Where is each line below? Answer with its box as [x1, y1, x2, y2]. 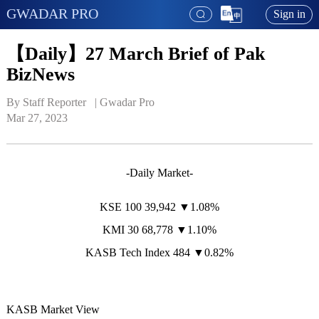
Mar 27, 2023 [6, 112, 68, 125]
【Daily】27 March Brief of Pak [6, 43, 265, 64]
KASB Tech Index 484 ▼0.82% [85, 246, 234, 259]
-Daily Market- [126, 167, 193, 179]
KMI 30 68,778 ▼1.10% [103, 224, 216, 236]
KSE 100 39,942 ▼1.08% [100, 201, 219, 214]
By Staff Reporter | [6, 96, 100, 109]
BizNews [6, 63, 75, 85]
